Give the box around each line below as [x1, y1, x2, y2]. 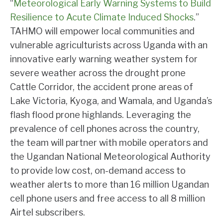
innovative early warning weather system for [10, 54, 198, 64]
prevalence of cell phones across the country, [10, 123, 200, 134]
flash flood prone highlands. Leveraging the [10, 110, 191, 120]
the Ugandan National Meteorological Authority [10, 151, 211, 162]
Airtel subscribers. [10, 207, 85, 218]
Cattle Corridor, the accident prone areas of [10, 82, 193, 92]
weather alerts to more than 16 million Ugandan [10, 179, 209, 190]
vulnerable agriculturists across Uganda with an [10, 40, 208, 50]
